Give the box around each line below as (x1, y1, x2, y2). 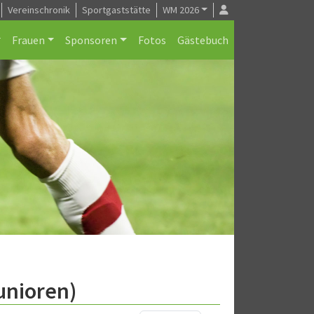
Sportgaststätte (81, 4, 151, 16)
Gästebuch (177, 33, 228, 47)
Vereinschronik (7, 4, 70, 16)
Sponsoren (65, 33, 118, 47)
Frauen (11, 33, 45, 47)
